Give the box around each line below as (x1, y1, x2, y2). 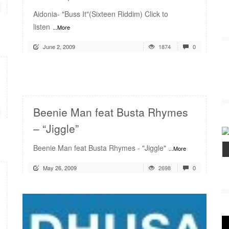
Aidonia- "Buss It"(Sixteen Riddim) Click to (33, 9, 168, 19)
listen (33, 21, 50, 32)
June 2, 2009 (43, 42, 75, 51)
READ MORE (144, 67, 199, 79)
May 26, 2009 (43, 164, 77, 172)
